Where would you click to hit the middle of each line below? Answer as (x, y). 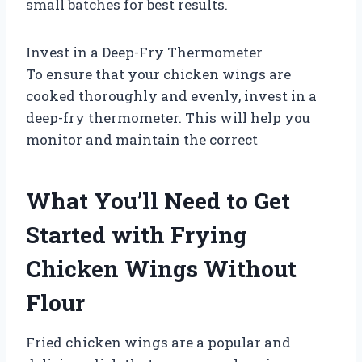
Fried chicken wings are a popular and (158, 342)
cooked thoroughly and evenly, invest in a (171, 95)
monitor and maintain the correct (142, 139)
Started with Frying (137, 234)
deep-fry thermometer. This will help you (168, 117)
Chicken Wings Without (161, 268)
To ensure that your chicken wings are (158, 74)
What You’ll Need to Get (158, 200)
